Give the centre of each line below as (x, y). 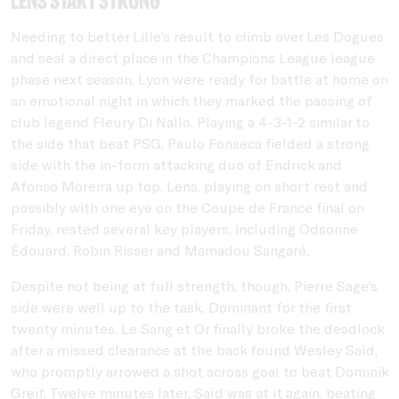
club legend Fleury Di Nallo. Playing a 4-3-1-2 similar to (190, 121)
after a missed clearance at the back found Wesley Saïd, (194, 349)
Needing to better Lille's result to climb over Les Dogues (197, 36)
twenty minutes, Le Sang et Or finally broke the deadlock (197, 328)
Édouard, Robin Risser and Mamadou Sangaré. (162, 249)
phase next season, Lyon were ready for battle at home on (199, 78)
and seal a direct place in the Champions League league (193, 57)
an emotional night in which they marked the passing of (191, 100)
